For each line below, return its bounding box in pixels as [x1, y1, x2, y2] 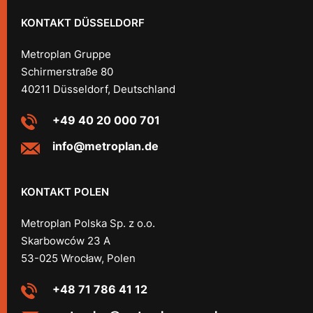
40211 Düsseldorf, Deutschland [21, 82, 175, 96]
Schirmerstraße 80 [21, 65, 113, 78]
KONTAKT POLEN [21, 185, 109, 198]
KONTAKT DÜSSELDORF [21, 16, 145, 29]
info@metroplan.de [52, 139, 159, 153]
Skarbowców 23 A [21, 234, 110, 247]
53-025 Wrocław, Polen [21, 252, 136, 265]
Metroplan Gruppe [21, 48, 111, 61]
